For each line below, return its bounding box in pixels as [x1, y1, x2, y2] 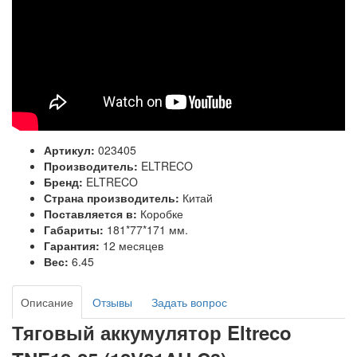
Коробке [140, 205, 183, 222]
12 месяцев [103, 237, 163, 253]
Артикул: [44, 141, 98, 158]
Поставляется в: [44, 205, 140, 222]
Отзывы [92, 293, 132, 310]
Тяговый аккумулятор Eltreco [12, 318, 292, 346]
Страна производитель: [44, 189, 182, 206]
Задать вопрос [151, 293, 227, 310]
